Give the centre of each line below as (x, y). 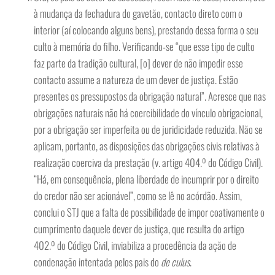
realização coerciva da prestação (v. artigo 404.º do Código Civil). (148, 162)
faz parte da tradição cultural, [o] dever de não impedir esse (138, 63)
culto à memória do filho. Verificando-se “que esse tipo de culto (144, 46)
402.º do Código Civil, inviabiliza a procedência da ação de (135, 245)
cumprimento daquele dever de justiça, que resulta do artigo (139, 229)
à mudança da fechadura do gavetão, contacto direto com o (138, 13)
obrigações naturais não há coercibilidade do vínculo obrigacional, (148, 113)
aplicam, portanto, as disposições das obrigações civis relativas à (147, 146)
